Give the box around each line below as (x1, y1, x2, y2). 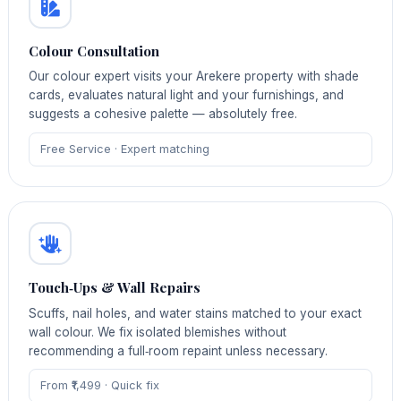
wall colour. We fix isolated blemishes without (29, 324, 287, 339)
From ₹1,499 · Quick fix (39, 379, 159, 393)
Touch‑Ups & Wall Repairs (29, 278, 201, 297)
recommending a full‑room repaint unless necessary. (29, 343, 328, 358)
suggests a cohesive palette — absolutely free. (29, 107, 298, 122)
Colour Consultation (29, 41, 160, 60)
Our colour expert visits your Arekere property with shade (29, 69, 360, 84)
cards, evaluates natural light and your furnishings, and (29, 88, 345, 103)
